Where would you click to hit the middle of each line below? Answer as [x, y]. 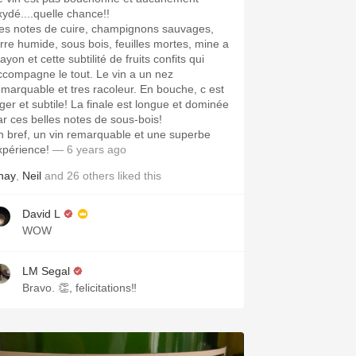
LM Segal [46, 271]
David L [41, 214]
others [99, 176]
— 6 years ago [88, 149]
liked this [138, 176]
